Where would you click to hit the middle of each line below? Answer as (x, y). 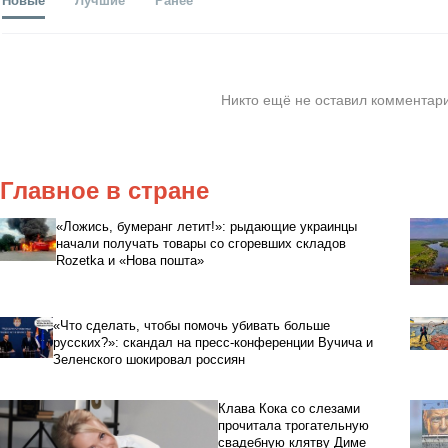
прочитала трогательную (294, 426)
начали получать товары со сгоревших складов (201, 243)
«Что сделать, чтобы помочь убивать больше (192, 326)
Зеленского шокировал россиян (149, 360)
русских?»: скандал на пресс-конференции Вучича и (213, 343)
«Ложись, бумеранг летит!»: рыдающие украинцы (207, 226)
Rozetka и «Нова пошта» (130, 260)
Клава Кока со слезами (289, 409)
